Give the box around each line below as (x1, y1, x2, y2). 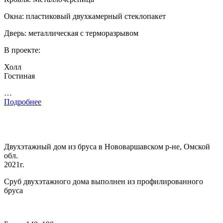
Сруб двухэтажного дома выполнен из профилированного (4, 177, 203, 186)
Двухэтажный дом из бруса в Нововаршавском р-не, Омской (4, 142, 210, 151)
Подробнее (4, 97, 41, 106)
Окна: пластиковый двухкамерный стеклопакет (4, 11, 166, 20)
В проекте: (4, 45, 40, 54)
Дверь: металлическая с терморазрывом (4, 28, 138, 37)
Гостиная (4, 71, 35, 80)
